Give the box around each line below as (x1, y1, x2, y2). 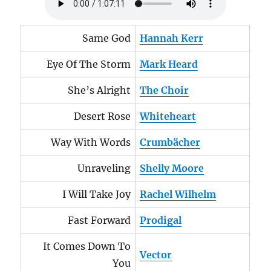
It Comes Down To (43, 240, 131, 252)
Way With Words (51, 136, 131, 148)
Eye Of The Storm (47, 58, 131, 70)
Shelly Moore (140, 162, 204, 174)
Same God (82, 32, 131, 44)
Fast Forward (68, 214, 131, 226)
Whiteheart (140, 110, 197, 122)
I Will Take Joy (62, 188, 131, 200)
